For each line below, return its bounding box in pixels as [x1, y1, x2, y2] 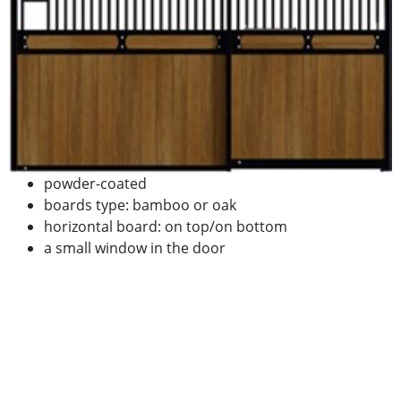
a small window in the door [43, 237, 226, 258]
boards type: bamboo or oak [43, 194, 236, 215]
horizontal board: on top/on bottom [43, 216, 287, 236]
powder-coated [43, 173, 147, 193]
